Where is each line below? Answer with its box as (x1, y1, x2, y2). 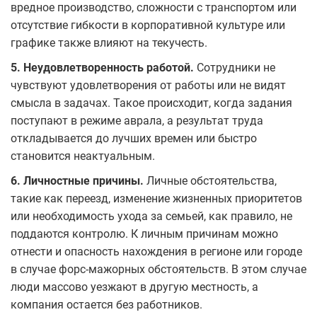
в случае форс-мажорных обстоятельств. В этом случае (11, 262, 306, 276)
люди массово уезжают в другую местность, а (11, 279, 258, 294)
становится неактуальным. (11, 149, 155, 163)
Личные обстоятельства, (144, 173, 277, 188)
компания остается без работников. (11, 297, 202, 311)
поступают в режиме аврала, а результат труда (11, 113, 263, 127)
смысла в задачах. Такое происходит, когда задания (11, 96, 292, 110)
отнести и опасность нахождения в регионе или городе (11, 244, 302, 258)
